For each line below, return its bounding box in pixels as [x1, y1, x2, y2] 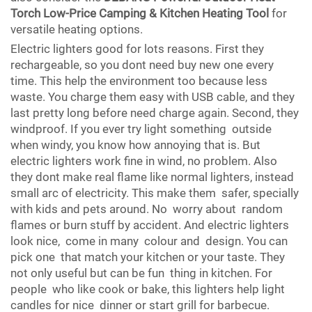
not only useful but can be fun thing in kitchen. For [10, 266, 272, 280]
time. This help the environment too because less [10, 74, 267, 88]
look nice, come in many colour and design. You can [10, 234, 288, 248]
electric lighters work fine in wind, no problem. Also [10, 154, 277, 168]
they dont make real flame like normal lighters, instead [10, 170, 294, 184]
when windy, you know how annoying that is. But [10, 138, 260, 152]
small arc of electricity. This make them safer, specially [10, 186, 299, 200]
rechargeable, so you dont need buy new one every [10, 58, 274, 72]
